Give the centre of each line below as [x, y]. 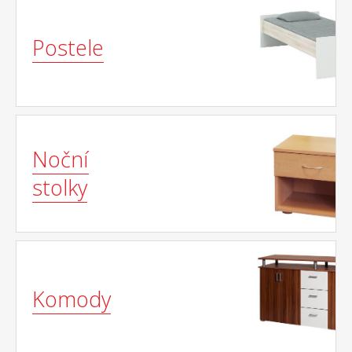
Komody [71, 299]
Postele [68, 48]
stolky [60, 187]
